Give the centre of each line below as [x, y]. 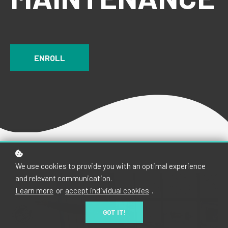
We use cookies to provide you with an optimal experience [110, 166]
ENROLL [50, 58]
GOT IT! [114, 212]
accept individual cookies [107, 190]
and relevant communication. [64, 178]
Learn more [34, 190]
